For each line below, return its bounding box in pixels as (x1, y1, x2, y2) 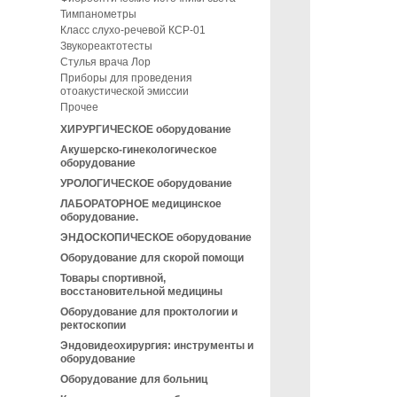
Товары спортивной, (60, 272, 166, 284)
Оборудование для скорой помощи (60, 252, 244, 264)
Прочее (60, 101, 98, 113)
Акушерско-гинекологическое (60, 144, 217, 156)
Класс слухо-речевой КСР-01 (60, 24, 206, 36)
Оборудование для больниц (60, 373, 207, 385)
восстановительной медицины (60, 285, 222, 298)
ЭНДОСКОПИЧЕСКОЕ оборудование (60, 231, 252, 244)
